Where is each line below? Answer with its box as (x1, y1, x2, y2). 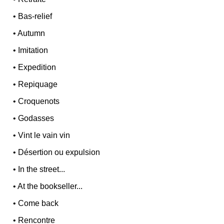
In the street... (18, 164, 65, 173)
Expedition (18, 62, 56, 71)
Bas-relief (18, 11, 52, 20)
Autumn (17, 28, 45, 37)
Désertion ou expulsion (18, 147, 100, 156)
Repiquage (18, 79, 58, 88)
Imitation (18, 45, 48, 54)
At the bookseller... (17, 181, 83, 190)
